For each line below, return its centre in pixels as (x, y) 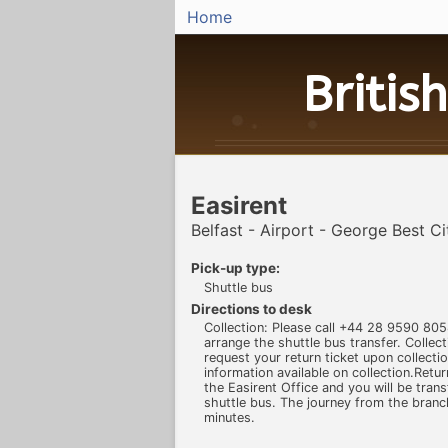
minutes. (229, 418)
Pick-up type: (235, 268)
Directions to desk (251, 308)
